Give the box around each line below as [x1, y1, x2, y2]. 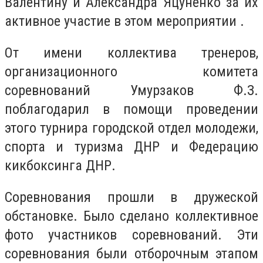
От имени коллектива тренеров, [5, 44, 258, 61]
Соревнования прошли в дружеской [5, 188, 258, 205]
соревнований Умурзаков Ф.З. [5, 82, 258, 99]
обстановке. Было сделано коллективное [5, 207, 258, 224]
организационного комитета [5, 63, 258, 80]
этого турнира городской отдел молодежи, [5, 119, 258, 136]
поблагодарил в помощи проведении [5, 100, 258, 117]
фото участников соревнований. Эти [5, 226, 258, 243]
